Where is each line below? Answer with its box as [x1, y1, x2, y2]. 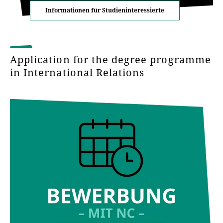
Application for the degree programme [10, 52, 211, 66]
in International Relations [10, 65, 148, 79]
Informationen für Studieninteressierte [45, 5, 164, 14]
